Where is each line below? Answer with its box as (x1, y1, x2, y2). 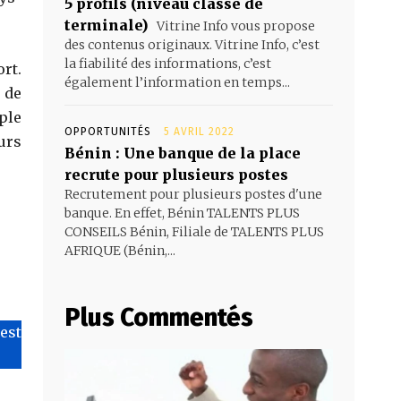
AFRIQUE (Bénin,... (64, 242, 175, 259)
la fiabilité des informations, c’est (64, 55, 271, 72)
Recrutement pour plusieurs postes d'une (64, 185, 322, 202)
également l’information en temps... (64, 73, 290, 90)
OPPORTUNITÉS (64, 124, 151, 138)
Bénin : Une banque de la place (64, 143, 301, 162)
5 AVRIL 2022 (164, 124, 235, 138)
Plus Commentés (64, 302, 253, 332)
